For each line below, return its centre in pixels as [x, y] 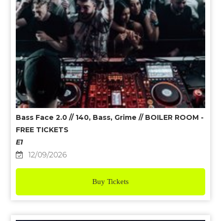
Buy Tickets [110, 181]
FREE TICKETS [42, 129]
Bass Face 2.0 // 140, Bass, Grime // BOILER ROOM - [110, 117]
